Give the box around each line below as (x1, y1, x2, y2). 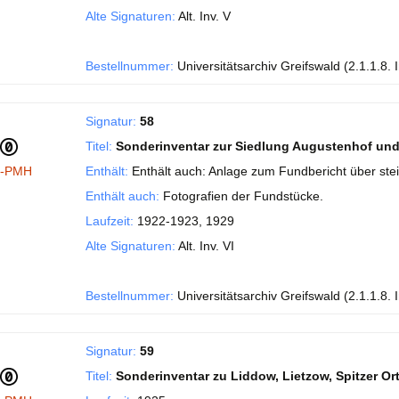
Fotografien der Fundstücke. (159, 189, 323, 203)
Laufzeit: (85, 214, 134, 228)
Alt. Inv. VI (175, 239, 234, 253)
